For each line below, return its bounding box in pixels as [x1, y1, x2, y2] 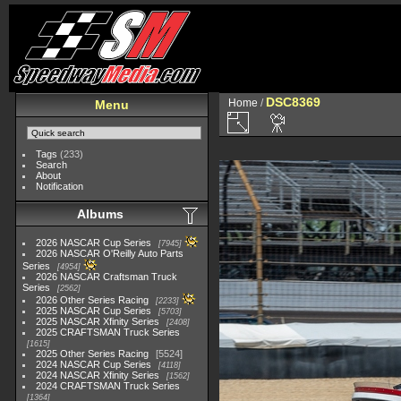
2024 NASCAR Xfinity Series [36, 370, 160, 380]
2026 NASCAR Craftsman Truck [36, 271, 178, 282]
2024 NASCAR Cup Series [36, 359, 152, 370]
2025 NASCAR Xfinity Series [36, 316, 160, 327]
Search [36, 159, 68, 170]
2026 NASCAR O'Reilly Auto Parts [36, 248, 184, 259]
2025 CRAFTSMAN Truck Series [36, 327, 181, 337]
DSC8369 [266, 95, 320, 109]
